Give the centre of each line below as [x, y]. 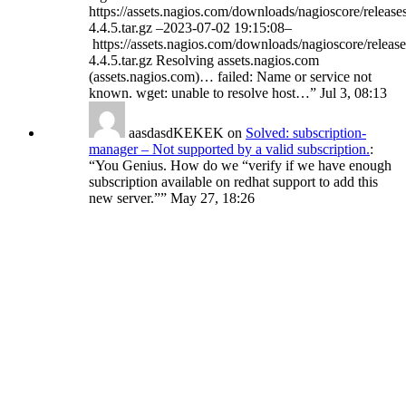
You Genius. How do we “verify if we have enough [243, 166]
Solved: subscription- [306, 133]
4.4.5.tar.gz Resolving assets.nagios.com [204, 61]
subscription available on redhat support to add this [233, 182]
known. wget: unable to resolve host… [199, 93]
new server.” [125, 198]
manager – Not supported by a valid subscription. [229, 150]
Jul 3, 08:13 [353, 93]
